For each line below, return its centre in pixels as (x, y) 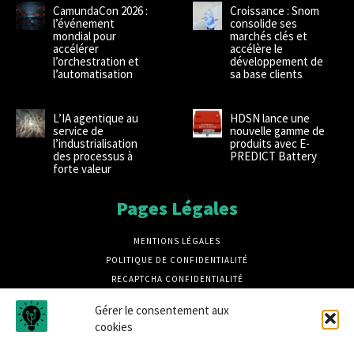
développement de (276, 61)
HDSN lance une (269, 118)
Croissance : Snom (274, 10)
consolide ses (263, 23)
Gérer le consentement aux (162, 310)
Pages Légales (177, 208)
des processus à (92, 156)
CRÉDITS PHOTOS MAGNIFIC (177, 316)
